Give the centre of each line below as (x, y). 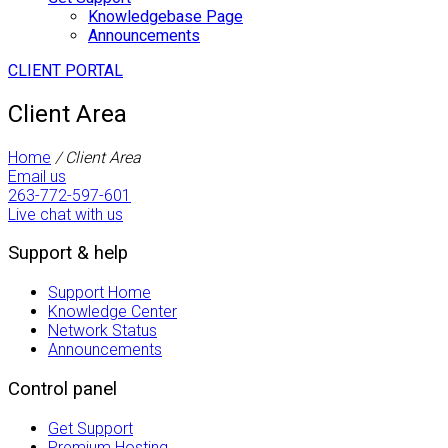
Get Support (90, 428)
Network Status (102, 331)
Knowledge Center (112, 312)
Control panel (62, 388)
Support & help (68, 253)
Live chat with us (65, 214)
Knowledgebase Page (165, 16)
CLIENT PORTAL (65, 70)
